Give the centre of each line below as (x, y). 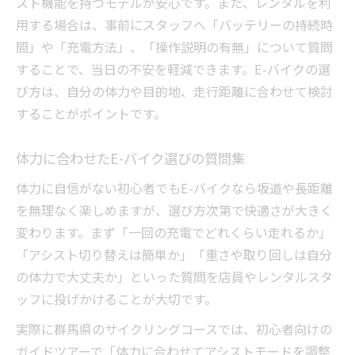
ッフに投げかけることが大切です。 (116, 299)
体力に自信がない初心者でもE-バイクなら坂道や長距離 (174, 188)
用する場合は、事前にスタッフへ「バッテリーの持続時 (174, 25)
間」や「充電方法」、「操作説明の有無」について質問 (174, 47)
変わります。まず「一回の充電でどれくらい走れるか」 (174, 233)
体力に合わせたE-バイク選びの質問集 (130, 158)
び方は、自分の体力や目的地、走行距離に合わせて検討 (174, 92)
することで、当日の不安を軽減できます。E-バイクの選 (173, 69)
